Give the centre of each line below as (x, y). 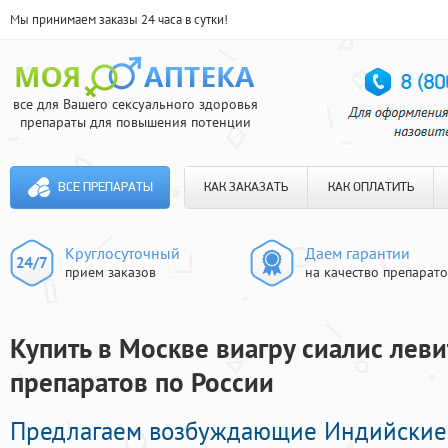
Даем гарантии (357, 253)
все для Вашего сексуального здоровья (135, 104)
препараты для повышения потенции (135, 122)
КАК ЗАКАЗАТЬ (246, 187)
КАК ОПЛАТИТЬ (370, 187)
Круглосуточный (122, 253)
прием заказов (110, 272)
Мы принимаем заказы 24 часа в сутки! (119, 19)
